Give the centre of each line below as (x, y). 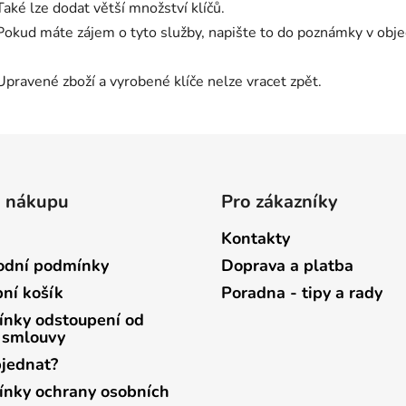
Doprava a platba (287, 266)
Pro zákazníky (280, 202)
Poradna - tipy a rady (302, 293)
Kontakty (256, 239)
